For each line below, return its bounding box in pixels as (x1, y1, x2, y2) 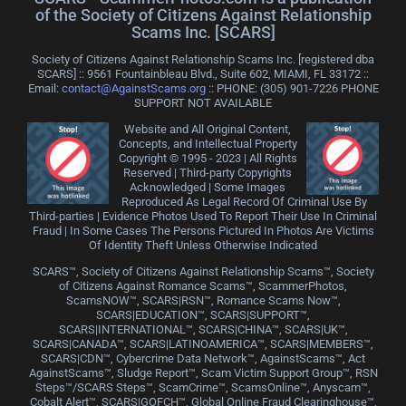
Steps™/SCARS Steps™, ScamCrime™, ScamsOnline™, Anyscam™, (35, 380, 371, 394)
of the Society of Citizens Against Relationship (34, 5, 372, 24)
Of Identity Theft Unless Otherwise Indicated (89, 237, 317, 252)
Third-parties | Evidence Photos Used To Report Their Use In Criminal (29, 208, 377, 223)
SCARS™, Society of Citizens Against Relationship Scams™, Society (32, 264, 374, 278)
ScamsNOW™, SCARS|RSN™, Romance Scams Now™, (65, 293, 341, 307)
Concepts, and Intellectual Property (118, 136, 297, 150)
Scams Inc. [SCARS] (130, 22, 275, 42)
